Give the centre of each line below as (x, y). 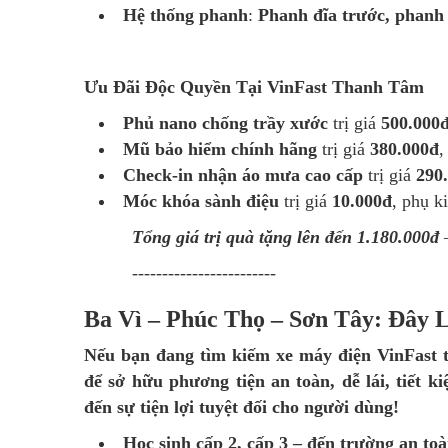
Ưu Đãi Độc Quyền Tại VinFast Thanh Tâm (254, 87)
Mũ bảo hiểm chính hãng (220, 149)
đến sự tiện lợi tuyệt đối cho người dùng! (241, 407)
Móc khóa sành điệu (201, 201)
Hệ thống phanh (185, 15)
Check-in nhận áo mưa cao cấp (243, 175)
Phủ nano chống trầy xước (225, 123)
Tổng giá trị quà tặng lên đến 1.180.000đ (285, 237)
